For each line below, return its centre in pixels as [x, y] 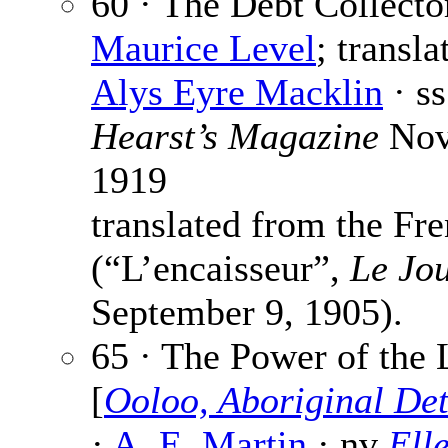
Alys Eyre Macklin [237, 92]
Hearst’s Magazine [235, 136]
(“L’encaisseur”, [220, 268]
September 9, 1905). [247, 312]
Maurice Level [203, 48]
